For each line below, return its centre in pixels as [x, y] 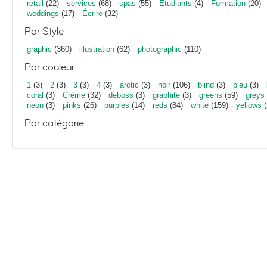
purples [117, 105]
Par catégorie [54, 123]
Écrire [92, 13]
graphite [166, 95]
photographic [160, 49]
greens [211, 95]
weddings [43, 13]
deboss [121, 95]
